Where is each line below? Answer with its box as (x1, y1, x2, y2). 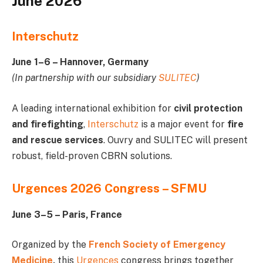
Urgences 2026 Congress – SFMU (12, 181, 207, 196)
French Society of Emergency (89, 239, 225, 251)
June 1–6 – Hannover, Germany (12, 56, 149, 68)
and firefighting (12, 118, 83, 130)
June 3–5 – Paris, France (12, 208, 122, 220)
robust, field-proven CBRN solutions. (12, 150, 172, 161)
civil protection (171, 102, 242, 114)
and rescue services (12, 134, 103, 146)
